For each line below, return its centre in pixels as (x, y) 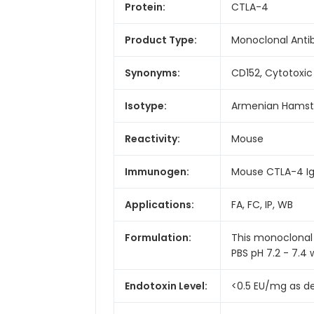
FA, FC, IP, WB (262, 204)
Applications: (159, 204)
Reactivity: (152, 138)
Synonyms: (152, 73)
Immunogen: (157, 171)
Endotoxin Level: (166, 286)
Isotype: (146, 105)
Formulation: (158, 237)
